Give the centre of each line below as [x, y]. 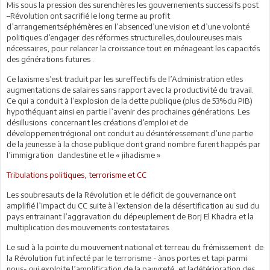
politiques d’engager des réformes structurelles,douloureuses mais [124, 37]
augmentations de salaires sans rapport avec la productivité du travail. [130, 89]
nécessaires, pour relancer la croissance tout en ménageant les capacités [133, 48]
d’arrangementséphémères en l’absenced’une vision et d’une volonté [128, 26]
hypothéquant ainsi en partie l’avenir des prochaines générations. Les [128, 111]
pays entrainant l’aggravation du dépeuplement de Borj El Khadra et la [130, 216]
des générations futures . [50, 59]
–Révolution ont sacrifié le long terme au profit [88, 15]
